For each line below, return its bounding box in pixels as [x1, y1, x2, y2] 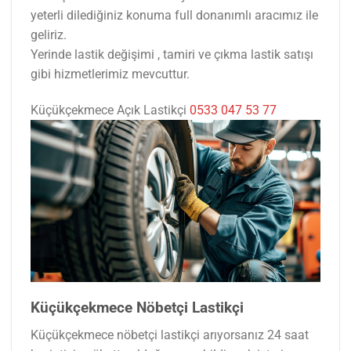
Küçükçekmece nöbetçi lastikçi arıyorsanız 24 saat [31, 327, 309, 342]
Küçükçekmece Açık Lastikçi [31, 103, 190, 118]
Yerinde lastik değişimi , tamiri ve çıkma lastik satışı [31, 47, 313, 63]
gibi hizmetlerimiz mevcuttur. [31, 67, 190, 82]
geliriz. [31, 27, 67, 43]
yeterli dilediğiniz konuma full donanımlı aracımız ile [31, 8, 318, 24]
